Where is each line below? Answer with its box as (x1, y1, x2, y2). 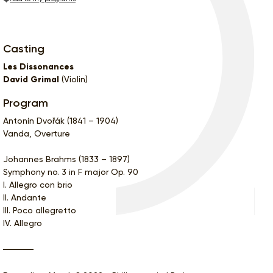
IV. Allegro (3, 218, 42, 228)
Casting (3, 41, 44, 55)
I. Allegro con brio (3, 179, 73, 190)
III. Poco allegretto (3, 205, 76, 215)
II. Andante (3, 192, 46, 202)
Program (3, 96, 48, 110)
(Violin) (59, 74, 88, 84)
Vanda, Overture (3, 128, 70, 138)
